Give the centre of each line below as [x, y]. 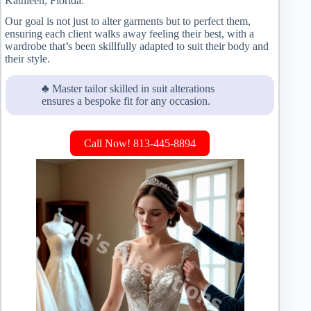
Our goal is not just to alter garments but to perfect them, [128, 22]
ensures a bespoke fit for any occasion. [126, 101]
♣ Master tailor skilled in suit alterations [128, 89]
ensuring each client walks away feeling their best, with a [129, 34]
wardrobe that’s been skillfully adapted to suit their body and [137, 47]
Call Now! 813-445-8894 [140, 144]
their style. [27, 59]
